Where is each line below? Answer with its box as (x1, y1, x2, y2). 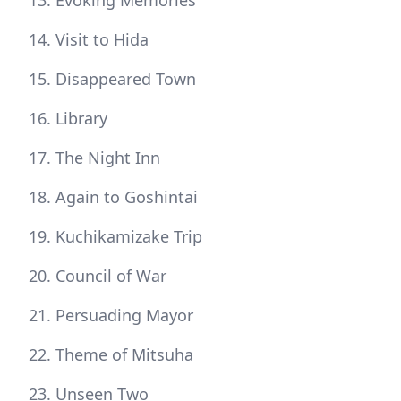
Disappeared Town (55, 68, 196, 90)
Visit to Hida (55, 29, 149, 51)
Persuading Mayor (55, 304, 193, 327)
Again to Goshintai (55, 186, 198, 209)
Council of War (55, 265, 166, 287)
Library (55, 107, 107, 130)
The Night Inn (55, 147, 160, 169)
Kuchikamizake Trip (55, 226, 202, 248)
